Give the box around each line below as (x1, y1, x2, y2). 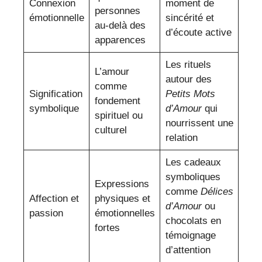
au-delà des (94, 20, 146, 32)
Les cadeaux (165, 157, 221, 168)
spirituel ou (94, 110, 143, 122)
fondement (94, 95, 140, 107)
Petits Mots (165, 88, 215, 100)
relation (165, 132, 198, 144)
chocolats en (165, 215, 221, 227)
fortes (94, 222, 120, 234)
